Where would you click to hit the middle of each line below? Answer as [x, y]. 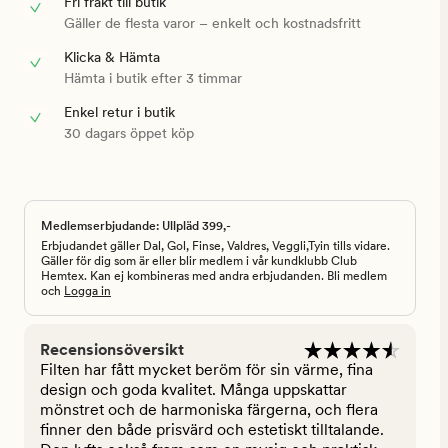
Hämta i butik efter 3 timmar [153, 78]
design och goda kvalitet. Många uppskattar [193, 390]
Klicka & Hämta [112, 57]
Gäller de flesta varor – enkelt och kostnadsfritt [212, 23]
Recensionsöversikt [112, 350]
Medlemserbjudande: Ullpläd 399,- [136, 226]
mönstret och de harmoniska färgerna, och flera [209, 410]
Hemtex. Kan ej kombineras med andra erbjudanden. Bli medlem [214, 276]
